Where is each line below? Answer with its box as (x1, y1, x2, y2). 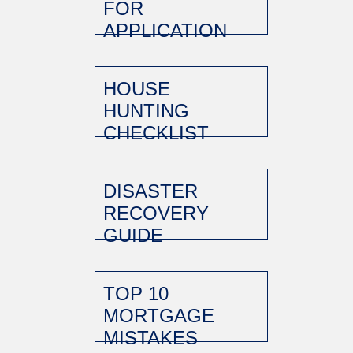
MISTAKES (103, 327, 198, 348)
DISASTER (103, 180, 198, 202)
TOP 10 (103, 283, 169, 304)
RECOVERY (103, 203, 209, 224)
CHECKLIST (103, 122, 214, 143)
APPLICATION (103, 20, 232, 41)
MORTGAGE (103, 305, 214, 326)
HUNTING (103, 100, 189, 121)
